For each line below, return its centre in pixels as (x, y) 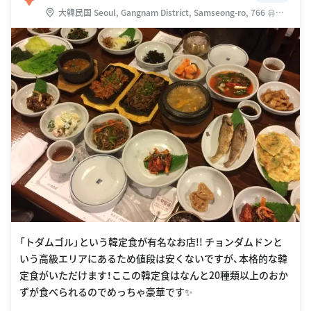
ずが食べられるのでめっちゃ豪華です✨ (106, 292)
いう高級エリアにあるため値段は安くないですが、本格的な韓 (153, 259)
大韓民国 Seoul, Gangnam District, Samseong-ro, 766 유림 (171, 12)
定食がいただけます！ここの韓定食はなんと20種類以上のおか (154, 275)
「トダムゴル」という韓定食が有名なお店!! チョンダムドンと (151, 242)
